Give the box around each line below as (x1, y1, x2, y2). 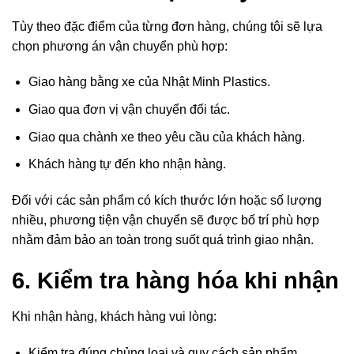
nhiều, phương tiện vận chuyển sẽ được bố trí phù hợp (12, 213, 319, 228)
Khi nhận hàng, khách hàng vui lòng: (12, 310, 217, 324)
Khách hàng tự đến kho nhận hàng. (28, 157, 226, 171)
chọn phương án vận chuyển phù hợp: (12, 39, 228, 53)
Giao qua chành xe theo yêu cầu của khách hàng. (28, 130, 305, 144)
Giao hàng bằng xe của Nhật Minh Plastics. (28, 75, 270, 89)
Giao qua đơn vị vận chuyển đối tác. (28, 103, 230, 117)
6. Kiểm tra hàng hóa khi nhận (12, 267, 339, 293)
